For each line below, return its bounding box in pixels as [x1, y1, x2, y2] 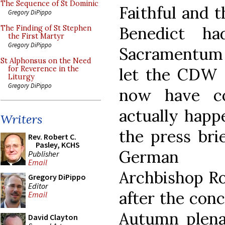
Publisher [28, 148, 59, 159]
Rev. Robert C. [28, 132, 76, 142]
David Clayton [28, 212, 78, 222]
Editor [28, 180, 48, 191]
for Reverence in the [8, 64, 79, 73]
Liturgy [8, 72, 35, 81]
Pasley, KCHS [36, 140, 80, 150]
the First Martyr [8, 32, 64, 41]
